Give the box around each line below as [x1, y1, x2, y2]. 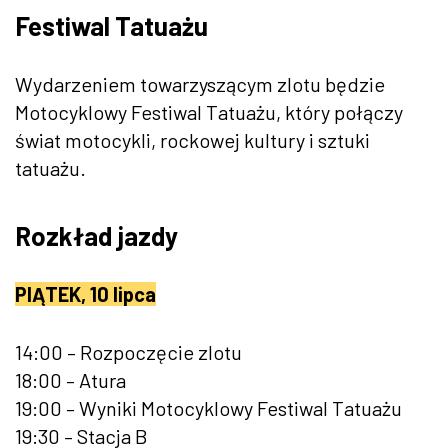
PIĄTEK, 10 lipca [15, 281, 156, 306]
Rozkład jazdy [15, 219, 178, 251]
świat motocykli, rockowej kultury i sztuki [15, 127, 370, 152]
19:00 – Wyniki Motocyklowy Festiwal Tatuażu [15, 395, 402, 420]
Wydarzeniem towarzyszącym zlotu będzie [15, 71, 385, 96]
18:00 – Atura [15, 367, 126, 392]
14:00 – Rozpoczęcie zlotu [15, 339, 242, 364]
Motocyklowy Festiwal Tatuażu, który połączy [15, 99, 403, 124]
